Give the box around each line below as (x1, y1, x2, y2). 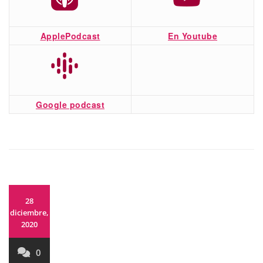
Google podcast (36, 98, 104, 110)
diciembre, (10, 207, 49, 218)
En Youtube (168, 29, 217, 42)
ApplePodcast (40, 29, 100, 42)
